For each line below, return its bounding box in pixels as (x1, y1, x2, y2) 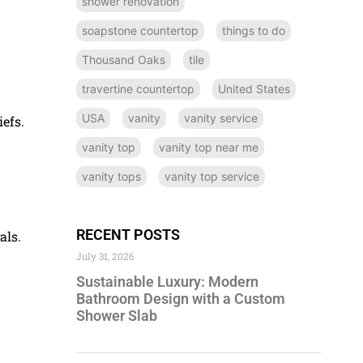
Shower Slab (76, 306, 157, 324)
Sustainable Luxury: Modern (76, 272, 258, 290)
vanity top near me (159, 139, 258, 154)
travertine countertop (82, 81, 194, 96)
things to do (222, 23, 285, 37)
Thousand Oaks (82, 52, 165, 66)
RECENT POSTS (76, 225, 180, 243)
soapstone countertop (82, 23, 199, 37)
